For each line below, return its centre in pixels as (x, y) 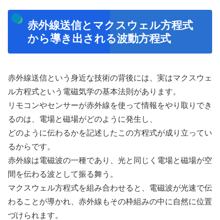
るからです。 (31, 146)
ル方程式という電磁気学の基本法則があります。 (94, 91)
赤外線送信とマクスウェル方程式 (110, 25)
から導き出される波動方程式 (99, 38)
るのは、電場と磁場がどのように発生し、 (82, 119)
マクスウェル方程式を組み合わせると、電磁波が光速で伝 (110, 188)
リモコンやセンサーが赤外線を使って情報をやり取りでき (110, 105)
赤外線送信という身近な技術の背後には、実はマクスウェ (110, 78)
